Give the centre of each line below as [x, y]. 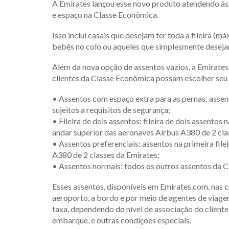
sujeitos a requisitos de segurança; [111, 109]
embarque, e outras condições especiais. [122, 220]
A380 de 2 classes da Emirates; [106, 154]
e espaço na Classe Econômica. [105, 14]
